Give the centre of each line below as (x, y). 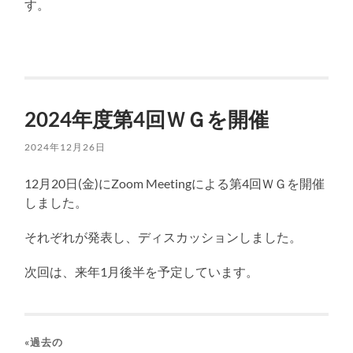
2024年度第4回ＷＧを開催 (147, 119)
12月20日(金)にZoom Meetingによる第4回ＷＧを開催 (175, 184)
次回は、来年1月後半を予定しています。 (142, 272)
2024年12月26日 (65, 147)
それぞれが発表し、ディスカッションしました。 (163, 237)
